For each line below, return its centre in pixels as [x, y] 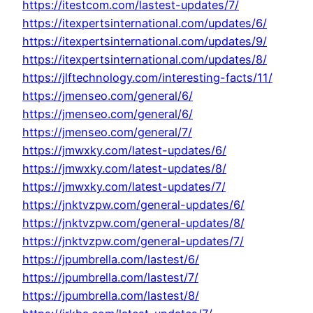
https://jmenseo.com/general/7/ [107, 132]
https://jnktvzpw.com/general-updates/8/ [133, 223]
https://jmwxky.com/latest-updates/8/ [124, 169]
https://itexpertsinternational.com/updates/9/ [145, 42]
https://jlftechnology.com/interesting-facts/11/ [147, 78]
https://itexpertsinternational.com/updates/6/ [145, 23]
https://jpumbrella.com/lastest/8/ [111, 296]
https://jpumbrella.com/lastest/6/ [111, 260]
